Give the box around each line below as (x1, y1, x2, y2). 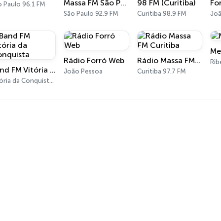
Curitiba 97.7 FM (137, 68, 186, 75)
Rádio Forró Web (64, 56, 125, 65)
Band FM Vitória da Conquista (49, 65, 56, 74)
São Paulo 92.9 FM (64, 10, 119, 17)
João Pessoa (64, 68, 103, 75)
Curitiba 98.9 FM (137, 10, 186, 17)
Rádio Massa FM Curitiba (194, 56, 201, 65)
